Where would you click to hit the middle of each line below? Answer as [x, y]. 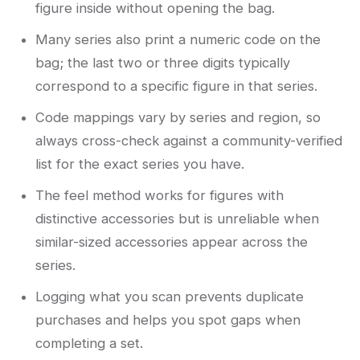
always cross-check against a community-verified [189, 141]
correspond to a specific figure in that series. [176, 86]
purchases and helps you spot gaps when [168, 320]
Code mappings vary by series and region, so [178, 118]
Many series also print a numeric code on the [178, 40]
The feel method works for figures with [160, 196]
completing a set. [89, 344]
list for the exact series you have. [140, 164]
